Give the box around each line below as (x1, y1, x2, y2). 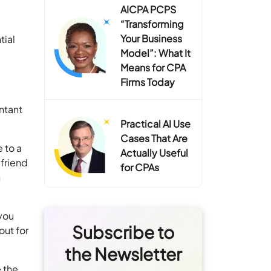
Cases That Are (120, 131, 188, 145)
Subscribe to (72, 221, 174, 243)
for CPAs (120, 160, 160, 174)
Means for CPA (120, 60, 186, 74)
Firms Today (120, 75, 175, 88)
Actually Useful (120, 146, 189, 159)
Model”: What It (120, 46, 191, 59)
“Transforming (120, 17, 184, 30)
